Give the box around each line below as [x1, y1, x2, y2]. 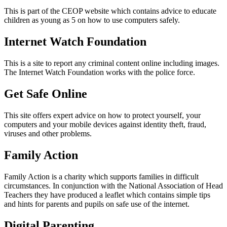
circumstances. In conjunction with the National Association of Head [4, 181, 223, 190]
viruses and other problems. [4, 129, 92, 138]
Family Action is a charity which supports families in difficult [4, 172, 199, 181]
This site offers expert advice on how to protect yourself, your [4, 110, 201, 120]
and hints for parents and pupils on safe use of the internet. [4, 199, 190, 208]
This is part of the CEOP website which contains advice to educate [4, 7, 216, 16]
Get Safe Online [4, 87, 87, 100]
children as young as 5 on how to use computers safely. [4, 16, 180, 25]
